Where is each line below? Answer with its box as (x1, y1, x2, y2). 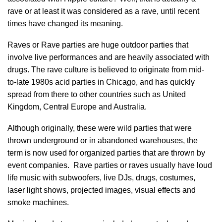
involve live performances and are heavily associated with (7, 53, 210, 61)
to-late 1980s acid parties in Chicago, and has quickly (7, 78, 195, 86)
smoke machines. (7, 198, 69, 207)
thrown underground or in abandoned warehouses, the (7, 136, 198, 145)
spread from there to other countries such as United (7, 90, 186, 99)
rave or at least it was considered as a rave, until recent (7, 7, 199, 15)
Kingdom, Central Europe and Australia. (7, 103, 147, 111)
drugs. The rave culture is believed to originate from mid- (7, 65, 204, 74)
